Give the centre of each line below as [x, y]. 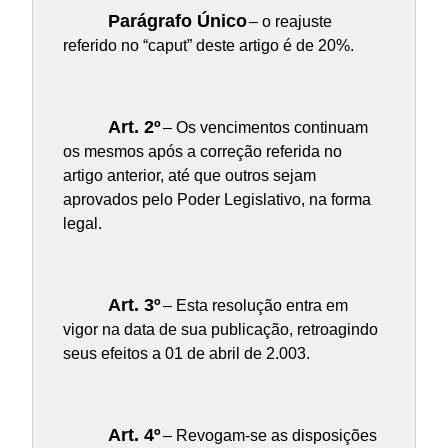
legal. [82, 224]
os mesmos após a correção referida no [202, 152]
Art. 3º [134, 305]
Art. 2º [134, 127]
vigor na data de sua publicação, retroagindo [220, 330]
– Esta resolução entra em [253, 306]
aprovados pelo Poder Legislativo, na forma [216, 200]
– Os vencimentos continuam [263, 128]
